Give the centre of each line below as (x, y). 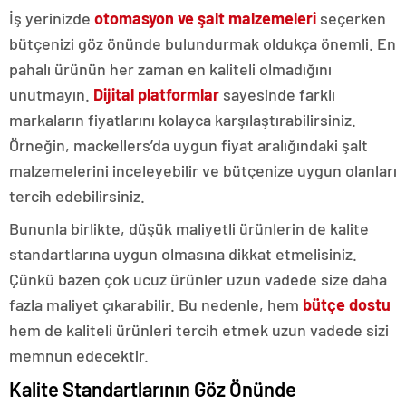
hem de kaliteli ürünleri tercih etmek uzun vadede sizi (199, 329)
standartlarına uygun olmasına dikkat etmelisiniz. (183, 253)
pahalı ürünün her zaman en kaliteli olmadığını (170, 68)
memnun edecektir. (79, 355)
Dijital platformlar (156, 94)
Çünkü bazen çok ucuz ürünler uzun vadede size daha (198, 279)
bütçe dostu (347, 304)
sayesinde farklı (277, 94)
